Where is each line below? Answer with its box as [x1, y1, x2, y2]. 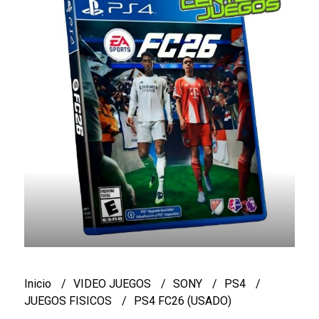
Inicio [23, 276, 54, 291]
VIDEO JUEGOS [73, 276, 154, 291]
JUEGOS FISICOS [23, 293, 115, 308]
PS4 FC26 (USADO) [133, 293, 231, 308]
